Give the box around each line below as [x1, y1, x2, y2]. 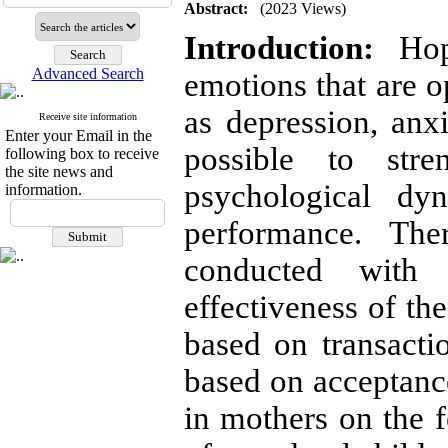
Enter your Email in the [5, 127, 152, 144]
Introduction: [184, 30, 374, 66]
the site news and [5, 163, 113, 180]
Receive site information [38, 111, 137, 122]
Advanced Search [31, 65, 144, 82]
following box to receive [5, 145, 159, 162]
